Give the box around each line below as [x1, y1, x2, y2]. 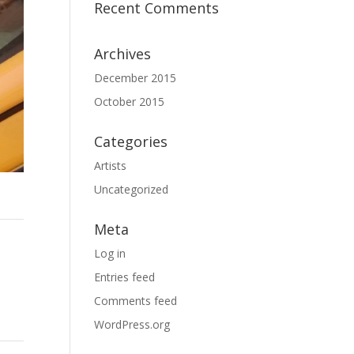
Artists [94, 158, 127, 173]
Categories [94, 132, 168, 151]
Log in [94, 246, 126, 261]
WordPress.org [94, 317, 171, 332]
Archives [94, 44, 152, 63]
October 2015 [94, 94, 165, 109]
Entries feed [94, 269, 156, 284]
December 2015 [94, 70, 177, 85]
